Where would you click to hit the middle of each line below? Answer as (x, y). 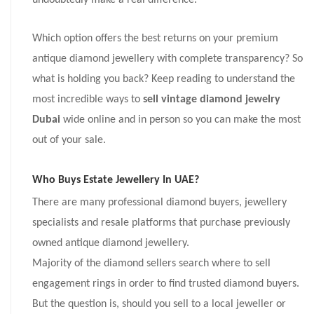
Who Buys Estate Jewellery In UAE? (116, 180)
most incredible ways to (88, 100)
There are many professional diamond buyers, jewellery (159, 203)
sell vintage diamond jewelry (212, 100)
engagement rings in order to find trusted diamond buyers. (166, 284)
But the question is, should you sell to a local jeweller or (159, 305)
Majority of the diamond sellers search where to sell (151, 264)
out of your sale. (69, 141)
